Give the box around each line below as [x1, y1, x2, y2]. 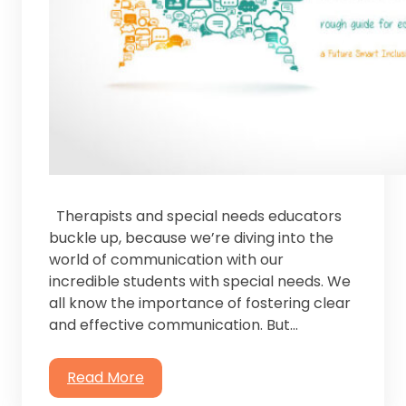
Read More [67, 367, 144, 389]
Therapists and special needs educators [49, 206, 342, 227]
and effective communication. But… [49, 314, 298, 336]
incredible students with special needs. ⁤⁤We [49, 271, 351, 293]
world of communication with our [49, 249, 284, 271]
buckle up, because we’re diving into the [49, 227, 333, 249]
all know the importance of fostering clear [49, 293, 351, 314]
